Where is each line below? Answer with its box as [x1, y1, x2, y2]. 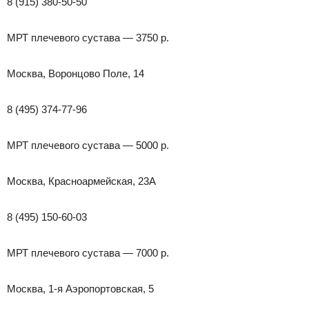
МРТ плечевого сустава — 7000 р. [7, 246, 169, 259]
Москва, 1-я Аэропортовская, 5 [7, 282, 154, 295]
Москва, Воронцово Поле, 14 [7, 67, 144, 79]
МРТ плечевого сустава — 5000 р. [7, 139, 169, 151]
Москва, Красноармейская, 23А [7, 175, 156, 187]
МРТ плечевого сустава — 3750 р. [7, 31, 169, 43]
